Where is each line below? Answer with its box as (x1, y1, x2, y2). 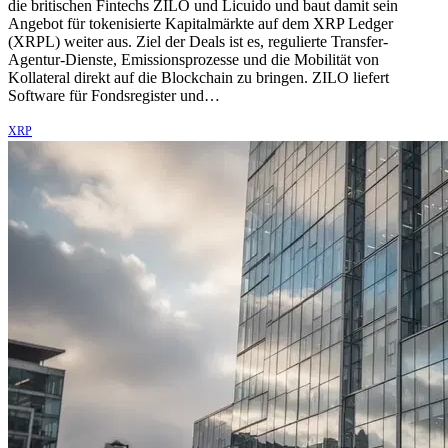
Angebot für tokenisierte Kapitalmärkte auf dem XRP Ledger (8, 14, 393, 32)
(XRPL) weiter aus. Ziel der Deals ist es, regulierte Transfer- (8, 32, 388, 50)
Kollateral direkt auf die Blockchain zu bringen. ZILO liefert (8, 68, 389, 86)
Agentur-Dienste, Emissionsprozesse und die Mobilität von (8, 50, 379, 68)
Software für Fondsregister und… (8, 86, 220, 104)
